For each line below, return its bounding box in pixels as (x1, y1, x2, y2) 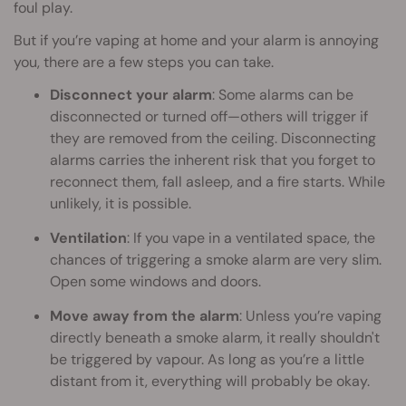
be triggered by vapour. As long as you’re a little (50, 350, 364, 370)
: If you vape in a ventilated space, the (127, 228, 375, 248)
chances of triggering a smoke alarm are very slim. (50, 250, 382, 270)
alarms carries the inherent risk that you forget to (50, 150, 375, 170)
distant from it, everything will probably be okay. (50, 372, 370, 391)
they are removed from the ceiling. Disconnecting (50, 129, 376, 149)
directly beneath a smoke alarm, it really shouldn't (50, 328, 380, 348)
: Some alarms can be (212, 85, 353, 105)
